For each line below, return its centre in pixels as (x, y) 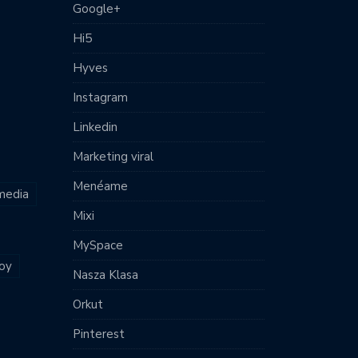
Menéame (100, 186)
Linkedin (95, 127)
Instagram (100, 97)
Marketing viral (113, 157)
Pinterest (99, 334)
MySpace (98, 245)
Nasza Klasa (105, 275)
